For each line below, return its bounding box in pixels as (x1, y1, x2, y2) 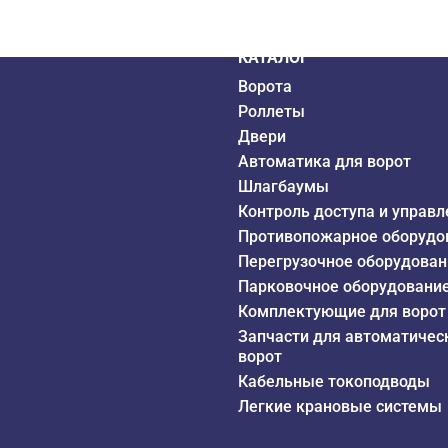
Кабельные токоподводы (238, 371, 431, 391)
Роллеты (238, 101, 306, 121)
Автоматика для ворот (238, 151, 412, 171)
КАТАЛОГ (238, 47, 310, 67)
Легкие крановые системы (238, 396, 443, 416)
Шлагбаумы (238, 176, 330, 196)
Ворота (238, 76, 293, 96)
